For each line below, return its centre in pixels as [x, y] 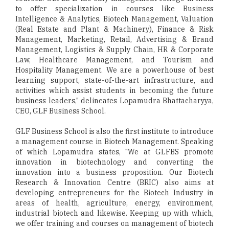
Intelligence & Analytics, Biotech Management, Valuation [114, 19]
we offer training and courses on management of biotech [114, 223]
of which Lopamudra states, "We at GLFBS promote [114, 152]
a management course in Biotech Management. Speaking [114, 142]
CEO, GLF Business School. [61, 111]
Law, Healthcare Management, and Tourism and [114, 60]
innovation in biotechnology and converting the [114, 162]
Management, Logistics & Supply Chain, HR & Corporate [114, 50]
